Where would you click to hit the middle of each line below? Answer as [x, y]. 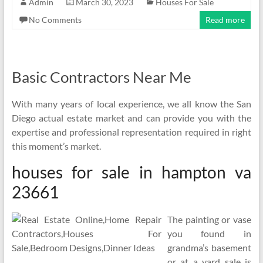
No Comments [55, 20]
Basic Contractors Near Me [101, 77]
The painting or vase [209, 219]
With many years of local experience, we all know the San [131, 104]
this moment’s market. [56, 146]
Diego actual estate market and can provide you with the [131, 118]
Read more [225, 20]
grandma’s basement [209, 247]
